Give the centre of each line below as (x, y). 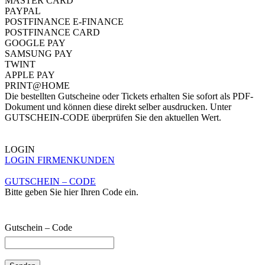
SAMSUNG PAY (39, 54)
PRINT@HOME (37, 86)
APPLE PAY (30, 75)
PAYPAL (23, 11)
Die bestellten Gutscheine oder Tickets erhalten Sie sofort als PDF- (129, 96)
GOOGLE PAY (35, 43)
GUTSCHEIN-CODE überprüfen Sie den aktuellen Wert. (113, 118)
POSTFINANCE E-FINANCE (64, 22)
